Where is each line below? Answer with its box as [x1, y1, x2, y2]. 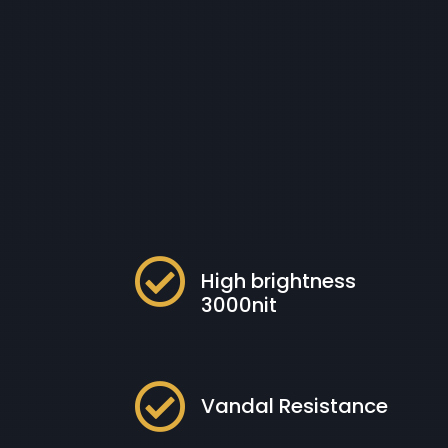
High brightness [201, 267, 357, 296]
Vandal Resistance [201, 391, 389, 420]
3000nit [201, 291, 278, 320]
